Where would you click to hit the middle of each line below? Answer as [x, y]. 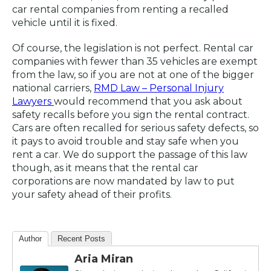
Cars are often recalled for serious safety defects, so [135, 128]
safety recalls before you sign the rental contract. [131, 115]
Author [30, 239]
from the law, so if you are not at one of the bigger [133, 75]
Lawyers [33, 102]
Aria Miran [104, 259]
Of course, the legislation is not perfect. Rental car [133, 48]
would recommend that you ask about [148, 102]
